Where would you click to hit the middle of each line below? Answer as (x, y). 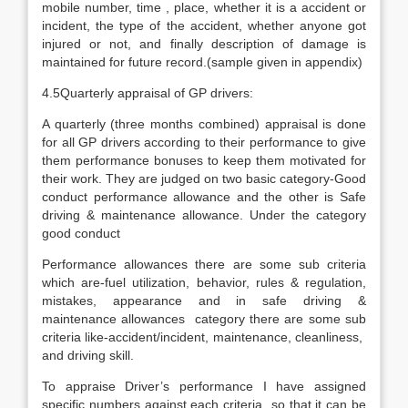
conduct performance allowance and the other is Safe (204, 197)
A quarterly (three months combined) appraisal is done (204, 124)
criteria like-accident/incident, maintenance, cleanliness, (204, 337)
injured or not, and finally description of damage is (204, 44)
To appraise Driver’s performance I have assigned (204, 386)
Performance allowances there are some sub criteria (204, 264)
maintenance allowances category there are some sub (204, 319)
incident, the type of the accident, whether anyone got (204, 25)
